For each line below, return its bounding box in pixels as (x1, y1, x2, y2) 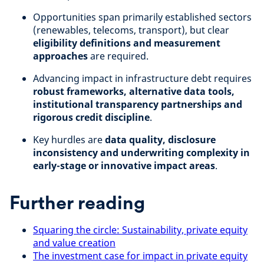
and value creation (33, 236, 115, 249)
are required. (88, 49, 148, 62)
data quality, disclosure (105, 133, 216, 146)
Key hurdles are (33, 133, 105, 146)
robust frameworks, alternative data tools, (33, 85, 235, 98)
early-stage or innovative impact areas (33, 159, 215, 172)
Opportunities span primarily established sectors (33, 11, 252, 24)
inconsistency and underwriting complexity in (33, 146, 250, 159)
